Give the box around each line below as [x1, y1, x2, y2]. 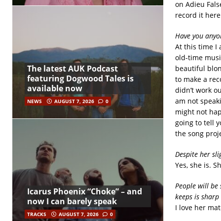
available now [27, 83, 82, 94]
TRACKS [27, 211, 46, 218]
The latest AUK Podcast [27, 63, 118, 74]
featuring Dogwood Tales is [27, 73, 134, 84]
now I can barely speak [27, 196, 117, 207]
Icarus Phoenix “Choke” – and [27, 186, 142, 197]
